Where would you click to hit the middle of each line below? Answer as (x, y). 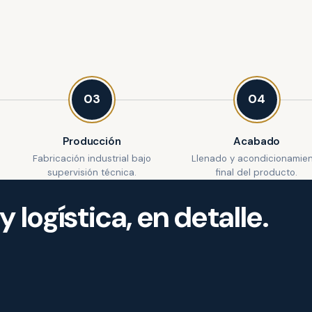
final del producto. (257, 173)
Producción (92, 141)
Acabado (257, 141)
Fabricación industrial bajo (92, 159)
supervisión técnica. (92, 173)
